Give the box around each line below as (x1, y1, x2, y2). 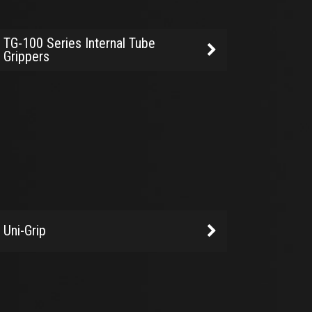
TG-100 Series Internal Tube (3, 35, 155, 52)
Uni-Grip (3, 222, 46, 239)
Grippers (3, 48, 49, 65)
